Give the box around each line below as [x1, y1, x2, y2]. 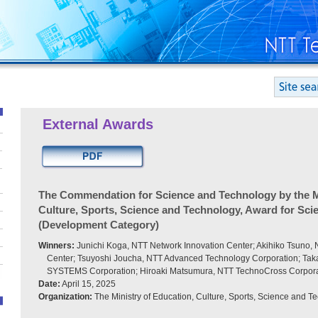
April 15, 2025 [60, 279, 116, 289]
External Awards [43, 116, 153, 132]
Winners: [38, 241, 75, 251]
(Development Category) [38, 219, 159, 231]
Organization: [38, 292, 92, 302]
